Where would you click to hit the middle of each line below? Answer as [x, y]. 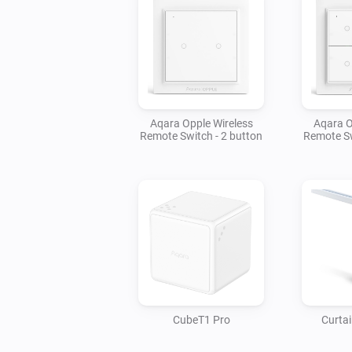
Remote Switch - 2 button [201, 136]
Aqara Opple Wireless [201, 123]
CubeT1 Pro [201, 319]
